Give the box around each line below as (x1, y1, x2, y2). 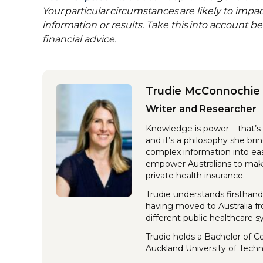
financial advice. (42, 33, 117, 45)
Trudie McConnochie (146, 85, 260, 98)
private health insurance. (146, 170, 245, 181)
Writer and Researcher (146, 103, 257, 115)
